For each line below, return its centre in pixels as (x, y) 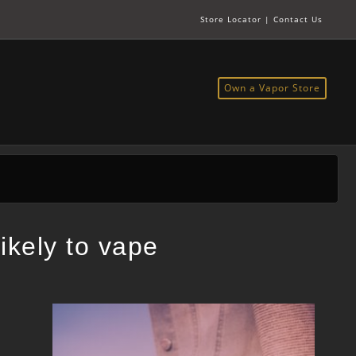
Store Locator (231, 19)
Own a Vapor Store (272, 88)
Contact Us (298, 19)
